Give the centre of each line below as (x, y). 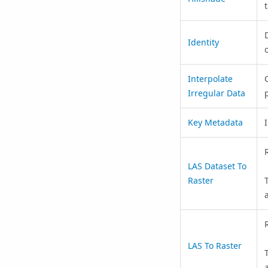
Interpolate (210, 78)
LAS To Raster (214, 245)
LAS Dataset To (217, 166)
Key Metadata (215, 122)
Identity (203, 42)
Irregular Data (216, 93)
